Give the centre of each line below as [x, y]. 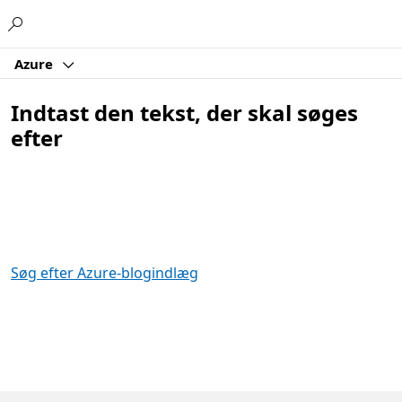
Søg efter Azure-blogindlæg [105, 273]
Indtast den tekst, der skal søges [184, 113]
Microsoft [181, 21]
